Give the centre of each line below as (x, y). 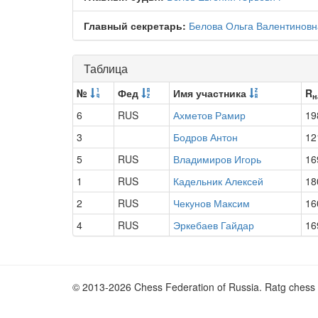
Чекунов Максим (212, 203)
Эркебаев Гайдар (214, 225)
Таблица (106, 68)
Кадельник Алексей (218, 181)
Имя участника (211, 93)
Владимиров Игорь (217, 159)
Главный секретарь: (135, 26)
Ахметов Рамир (209, 115)
